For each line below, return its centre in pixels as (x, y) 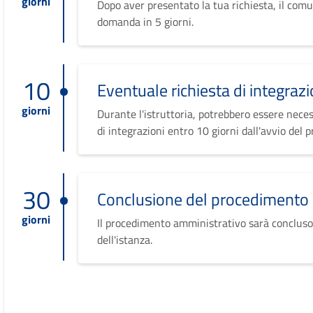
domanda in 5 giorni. (146, 21)
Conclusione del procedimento (203, 199)
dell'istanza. (125, 239)
